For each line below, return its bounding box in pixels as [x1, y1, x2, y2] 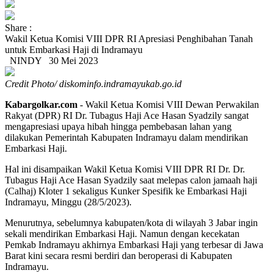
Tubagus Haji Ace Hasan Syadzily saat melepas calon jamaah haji [5, 175, 257, 185]
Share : [5, 23, 32, 33]
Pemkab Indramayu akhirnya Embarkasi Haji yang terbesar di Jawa [5, 239, 263, 250]
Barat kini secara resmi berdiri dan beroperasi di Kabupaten [5, 250, 232, 261]
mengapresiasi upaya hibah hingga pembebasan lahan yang [5, 121, 232, 132]
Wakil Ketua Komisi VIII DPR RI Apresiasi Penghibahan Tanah [5, 34, 253, 44]
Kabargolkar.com [5, 99, 77, 110]
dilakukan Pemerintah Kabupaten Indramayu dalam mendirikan [5, 132, 248, 143]
